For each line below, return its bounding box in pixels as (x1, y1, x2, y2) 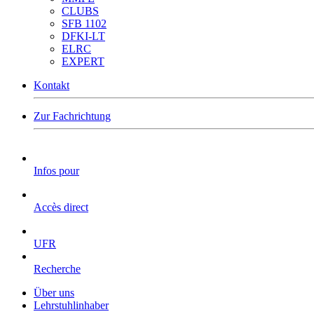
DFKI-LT (62, 30, 105, 42)
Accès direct (34, 201, 88, 213)
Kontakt (34, 79, 69, 91)
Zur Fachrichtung (34, 110, 111, 122)
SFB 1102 (62, 18, 107, 29)
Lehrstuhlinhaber (34, 299, 109, 311)
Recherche (34, 263, 81, 275)
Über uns (34, 287, 74, 299)
